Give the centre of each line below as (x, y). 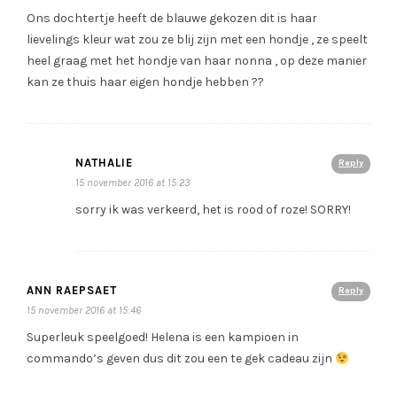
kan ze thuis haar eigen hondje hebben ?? (145, 82)
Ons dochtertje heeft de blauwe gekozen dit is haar (172, 19)
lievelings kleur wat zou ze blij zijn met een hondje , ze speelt (197, 40)
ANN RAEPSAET (72, 291)
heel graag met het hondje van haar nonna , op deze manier (197, 61)
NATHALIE (104, 163)
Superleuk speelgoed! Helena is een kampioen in (163, 338)
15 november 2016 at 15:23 (132, 183)
